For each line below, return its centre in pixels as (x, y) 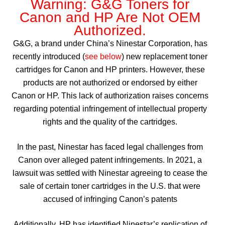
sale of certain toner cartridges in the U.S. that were (110, 186)
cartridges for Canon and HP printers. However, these (110, 70)
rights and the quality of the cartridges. (110, 122)
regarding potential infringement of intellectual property (110, 109)
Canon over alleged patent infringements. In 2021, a (110, 160)
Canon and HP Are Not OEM (110, 17)
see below (103, 57)
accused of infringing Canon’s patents (110, 199)
